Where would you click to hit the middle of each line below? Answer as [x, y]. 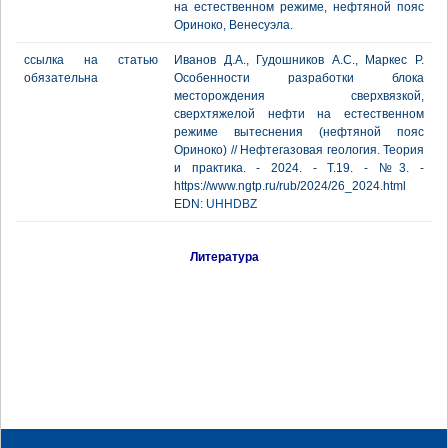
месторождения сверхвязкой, [299, 96]
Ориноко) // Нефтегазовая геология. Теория [299, 150]
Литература [224, 257]
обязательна [61, 78]
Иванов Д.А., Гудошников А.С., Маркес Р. [299, 60]
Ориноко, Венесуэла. [233, 25]
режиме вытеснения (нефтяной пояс [299, 132]
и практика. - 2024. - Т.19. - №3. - [299, 168]
